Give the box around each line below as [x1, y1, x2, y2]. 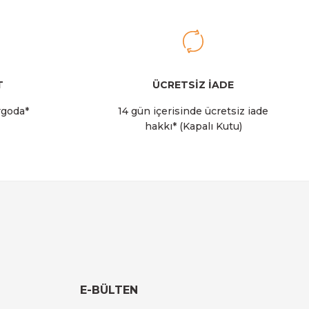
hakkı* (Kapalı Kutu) [144, 120, 242, 132]
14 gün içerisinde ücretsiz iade [118, 105, 268, 117]
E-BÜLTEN [80, 283, 138, 297]
